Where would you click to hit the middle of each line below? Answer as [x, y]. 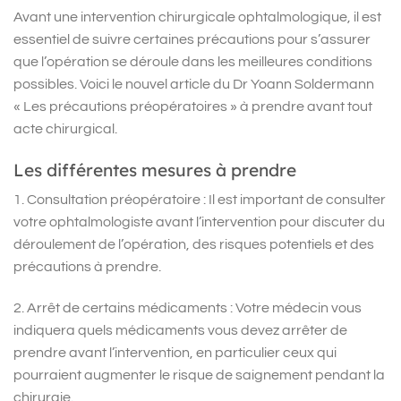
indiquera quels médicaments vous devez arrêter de [180, 330]
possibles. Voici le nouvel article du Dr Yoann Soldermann [194, 84]
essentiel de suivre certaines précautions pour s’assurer [192, 39]
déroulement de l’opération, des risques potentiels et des [194, 245]
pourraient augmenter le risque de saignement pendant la [199, 375]
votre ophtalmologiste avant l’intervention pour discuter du [199, 222]
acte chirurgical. [65, 128]
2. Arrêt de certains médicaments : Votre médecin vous [188, 307]
